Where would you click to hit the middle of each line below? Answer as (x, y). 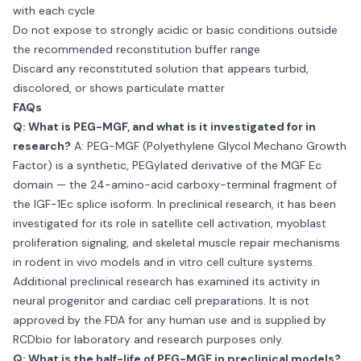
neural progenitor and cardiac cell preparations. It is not (161, 301)
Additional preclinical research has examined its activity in (166, 281)
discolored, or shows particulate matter (119, 88)
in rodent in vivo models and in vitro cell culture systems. (164, 262)
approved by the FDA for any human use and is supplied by (170, 320)
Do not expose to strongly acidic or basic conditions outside (175, 30)
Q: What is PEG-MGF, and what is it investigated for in (164, 127)
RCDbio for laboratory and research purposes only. (148, 339)
